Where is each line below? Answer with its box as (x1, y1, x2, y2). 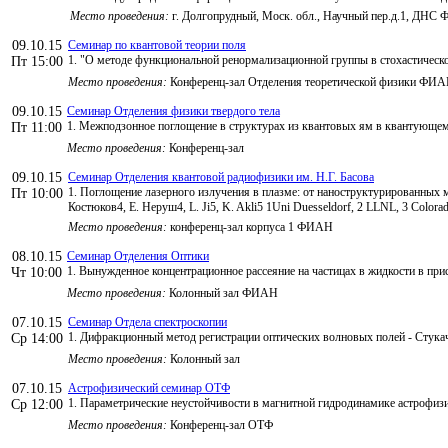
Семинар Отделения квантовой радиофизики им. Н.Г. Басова (68, 169, 374, 184)
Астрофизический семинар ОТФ (68, 380, 230, 395)
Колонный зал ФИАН (166, 285, 278, 300)
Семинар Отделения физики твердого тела (67, 103, 280, 118)
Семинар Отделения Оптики (67, 248, 209, 263)
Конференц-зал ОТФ (167, 417, 273, 432)
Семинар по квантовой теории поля (68, 37, 246, 52)
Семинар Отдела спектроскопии (68, 314, 227, 329)
